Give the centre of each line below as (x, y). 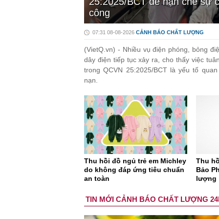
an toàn (97, 179)
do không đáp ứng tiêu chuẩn (134, 170)
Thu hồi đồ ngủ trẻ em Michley (135, 161)
